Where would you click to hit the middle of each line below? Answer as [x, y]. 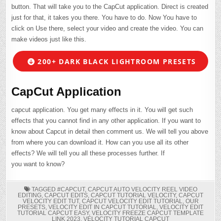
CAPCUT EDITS [66, 195]
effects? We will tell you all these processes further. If [88, 153]
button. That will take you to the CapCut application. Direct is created [110, 7]
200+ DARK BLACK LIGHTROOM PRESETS [116, 61]
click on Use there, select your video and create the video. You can [108, 29]
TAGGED [43, 189]
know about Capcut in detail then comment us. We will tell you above [110, 131]
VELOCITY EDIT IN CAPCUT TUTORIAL [102, 207]
